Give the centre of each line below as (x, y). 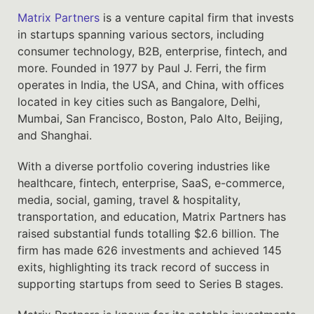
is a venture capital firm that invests (197, 17)
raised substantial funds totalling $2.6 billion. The (148, 233)
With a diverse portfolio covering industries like (144, 166)
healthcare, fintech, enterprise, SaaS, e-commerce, (151, 183)
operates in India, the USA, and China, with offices (151, 84)
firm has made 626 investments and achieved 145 (150, 250)
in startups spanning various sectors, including (141, 34)
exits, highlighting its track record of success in (143, 267)
